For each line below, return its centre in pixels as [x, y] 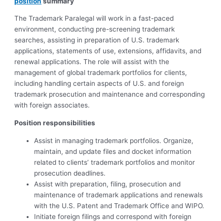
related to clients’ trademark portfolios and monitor [115, 162]
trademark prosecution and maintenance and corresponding [110, 94]
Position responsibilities [55, 123]
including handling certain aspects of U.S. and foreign [99, 84]
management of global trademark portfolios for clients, [101, 73]
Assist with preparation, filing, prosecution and [108, 184]
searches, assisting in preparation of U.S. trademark [97, 40]
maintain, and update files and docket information [113, 151]
